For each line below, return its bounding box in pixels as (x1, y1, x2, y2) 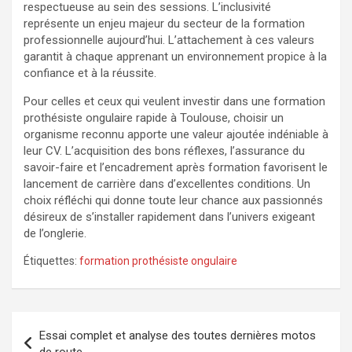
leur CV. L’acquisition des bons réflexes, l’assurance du (24, 143, 305, 158)
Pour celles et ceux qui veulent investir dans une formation (24, 93, 325, 108)
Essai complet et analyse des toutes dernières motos (39, 328, 316, 343)
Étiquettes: (24, 254, 77, 267)
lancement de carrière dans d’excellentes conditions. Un (24, 176, 310, 191)
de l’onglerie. (24, 225, 86, 240)
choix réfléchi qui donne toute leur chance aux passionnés (24, 192, 323, 207)
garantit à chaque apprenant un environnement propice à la (24, 49, 327, 64)
